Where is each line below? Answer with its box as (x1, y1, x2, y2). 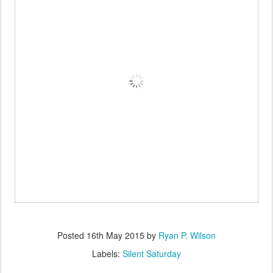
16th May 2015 (87, 229, 144, 242)
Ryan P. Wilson (158, 229, 216, 242)
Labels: (92, 247, 122, 260)
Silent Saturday (122, 247, 181, 260)
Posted (57, 229, 87, 242)
